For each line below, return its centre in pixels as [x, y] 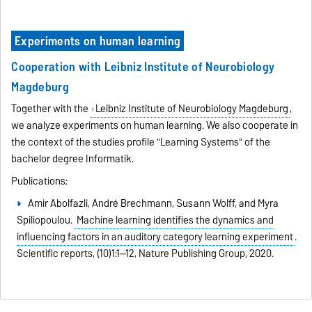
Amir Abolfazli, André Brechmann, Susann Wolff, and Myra [153, 204]
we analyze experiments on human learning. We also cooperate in [155, 126]
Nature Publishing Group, [194, 254]
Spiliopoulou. [46, 220]
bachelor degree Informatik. [73, 159]
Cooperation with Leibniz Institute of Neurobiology [143, 67]
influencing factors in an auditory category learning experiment [155, 237]
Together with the [51, 109]
